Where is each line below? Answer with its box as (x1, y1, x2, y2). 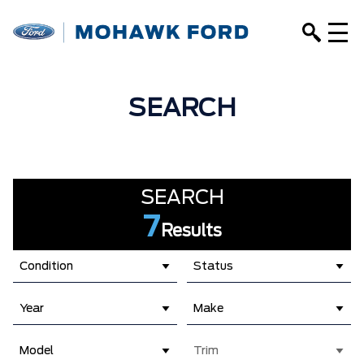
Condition (19, 260, 73, 272)
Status (193, 260, 233, 272)
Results (160, 223, 222, 240)
